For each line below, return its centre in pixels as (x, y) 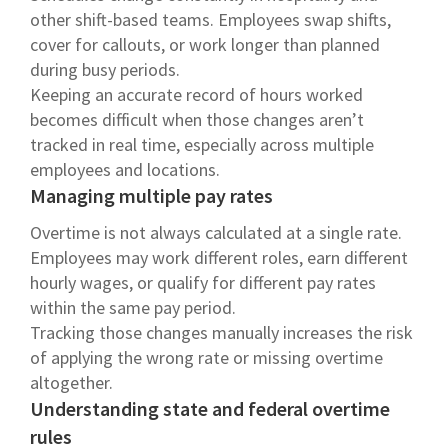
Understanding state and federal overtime (210, 408)
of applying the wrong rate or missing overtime (206, 357)
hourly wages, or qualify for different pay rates (203, 282)
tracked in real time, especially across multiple (202, 144)
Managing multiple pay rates (151, 195)
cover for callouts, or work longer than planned (205, 44)
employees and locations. (125, 169)
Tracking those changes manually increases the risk (221, 332)
